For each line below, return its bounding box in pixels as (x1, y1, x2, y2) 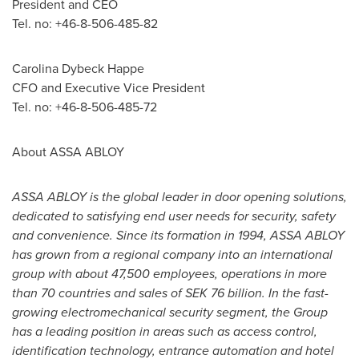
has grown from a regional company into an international (12, 245, 333, 264)
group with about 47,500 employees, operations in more (12, 264, 327, 283)
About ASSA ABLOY (12, 143, 124, 161)
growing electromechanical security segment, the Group (12, 303, 328, 321)
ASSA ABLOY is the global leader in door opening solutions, (12, 188, 347, 206)
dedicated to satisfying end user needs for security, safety (12, 207, 336, 225)
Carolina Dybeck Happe (12, 59, 144, 78)
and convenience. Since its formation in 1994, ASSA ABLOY (12, 226, 345, 244)
